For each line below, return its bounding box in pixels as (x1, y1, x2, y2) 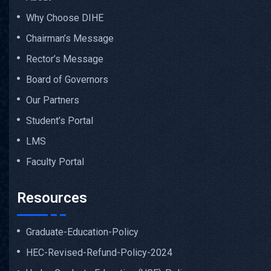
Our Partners (26, 94, 79, 106)
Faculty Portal (26, 156, 84, 168)
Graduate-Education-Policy (26, 226, 139, 238)
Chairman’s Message (26, 33, 114, 45)
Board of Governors (26, 74, 108, 86)
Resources (17, 189, 87, 207)
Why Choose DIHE (26, 12, 103, 24)
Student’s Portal (26, 115, 93, 127)
